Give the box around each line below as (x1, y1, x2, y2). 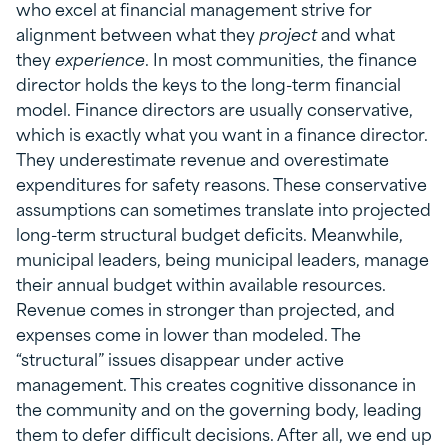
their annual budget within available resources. (16, 270, 386, 297)
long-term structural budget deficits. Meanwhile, (16, 220, 403, 247)
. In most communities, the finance (145, 45, 417, 72)
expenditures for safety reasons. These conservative (16, 170, 427, 197)
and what (317, 20, 395, 47)
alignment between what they (16, 20, 259, 47)
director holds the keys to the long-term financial (16, 70, 401, 97)
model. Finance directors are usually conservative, (16, 95, 413, 122)
